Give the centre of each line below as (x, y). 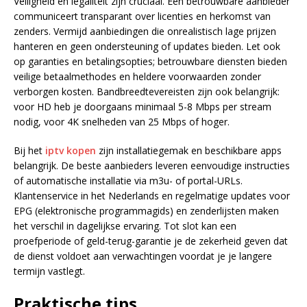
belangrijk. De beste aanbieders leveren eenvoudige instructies (152, 165)
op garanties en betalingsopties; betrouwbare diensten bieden (150, 61)
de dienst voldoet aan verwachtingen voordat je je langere (143, 256)
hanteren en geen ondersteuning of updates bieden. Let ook (147, 46)
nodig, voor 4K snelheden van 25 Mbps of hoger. (122, 122)
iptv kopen (71, 150)
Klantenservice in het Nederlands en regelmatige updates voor (152, 196)
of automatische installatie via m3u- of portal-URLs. (128, 181)
